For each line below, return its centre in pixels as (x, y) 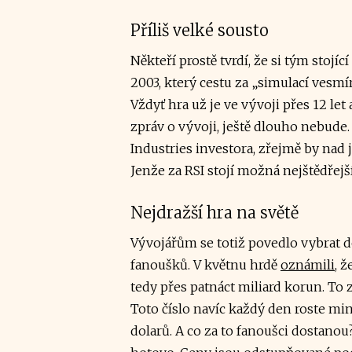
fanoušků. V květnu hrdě (205, 265)
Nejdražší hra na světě (214, 213)
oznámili (308, 265)
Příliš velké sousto (200, 30)
